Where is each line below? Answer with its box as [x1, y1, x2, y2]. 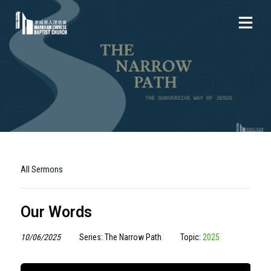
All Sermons [20, 163, 63, 175]
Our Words [20, 203, 92, 221]
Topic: [180, 232, 203, 242]
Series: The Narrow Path [79, 232, 162, 242]
